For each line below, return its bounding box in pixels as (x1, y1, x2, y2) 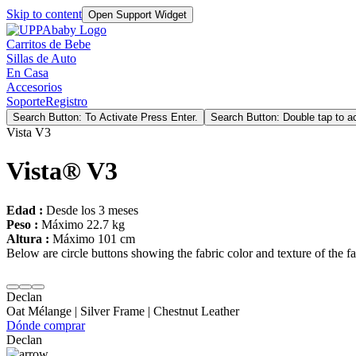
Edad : (6, 203, 46, 217)
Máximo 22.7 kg (41, 217, 125, 231)
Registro (45, 95, 87, 108)
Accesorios (6, 80, 62, 94)
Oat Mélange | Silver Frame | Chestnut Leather (6, 304, 239, 318)
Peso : (6, 217, 41, 231)
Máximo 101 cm (52, 231, 135, 246)
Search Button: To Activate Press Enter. (13, 111, 198, 123)
